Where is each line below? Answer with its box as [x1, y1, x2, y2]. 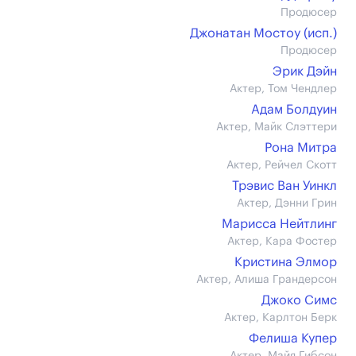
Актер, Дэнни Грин [237, 198, 337, 209]
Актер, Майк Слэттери [216, 122, 337, 133]
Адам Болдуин [251, 103, 337, 116]
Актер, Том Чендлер [230, 83, 337, 95]
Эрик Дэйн [273, 65, 337, 78]
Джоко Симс [261, 294, 337, 307]
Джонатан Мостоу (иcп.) [190, 27, 337, 40]
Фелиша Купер [249, 332, 337, 345]
